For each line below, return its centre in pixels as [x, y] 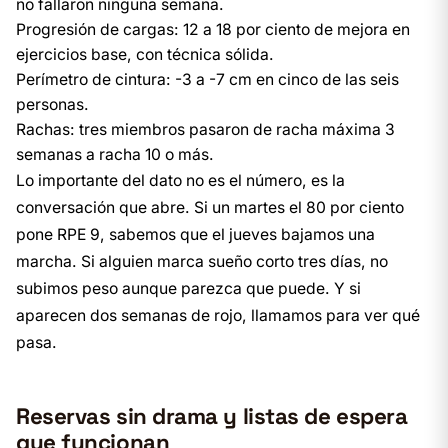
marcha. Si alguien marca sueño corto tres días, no [202, 261]
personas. [52, 104]
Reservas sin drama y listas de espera [212, 416]
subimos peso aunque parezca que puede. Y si [188, 288]
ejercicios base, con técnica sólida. [145, 54]
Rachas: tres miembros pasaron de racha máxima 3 [205, 129]
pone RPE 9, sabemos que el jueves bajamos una [195, 234]
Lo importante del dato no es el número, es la [180, 180]
